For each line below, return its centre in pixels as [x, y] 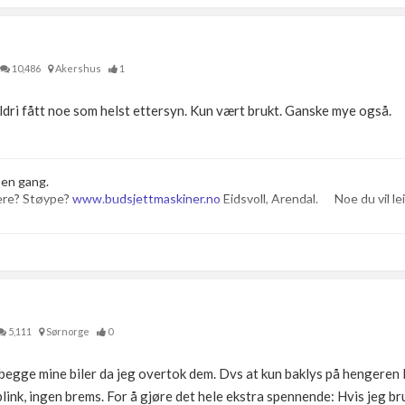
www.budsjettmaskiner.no [146, 198]
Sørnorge [70, 331]
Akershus [80, 68]
